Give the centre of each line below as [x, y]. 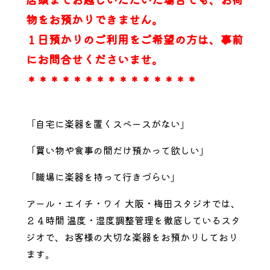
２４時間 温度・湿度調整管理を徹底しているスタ [133, 220]
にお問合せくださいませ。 [94, 59]
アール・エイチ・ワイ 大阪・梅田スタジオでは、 [133, 203]
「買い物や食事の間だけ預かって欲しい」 [117, 150]
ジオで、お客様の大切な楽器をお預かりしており [132, 237]
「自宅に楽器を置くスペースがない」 [108, 124]
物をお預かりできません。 [94, 19]
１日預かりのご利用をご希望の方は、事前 [134, 39]
